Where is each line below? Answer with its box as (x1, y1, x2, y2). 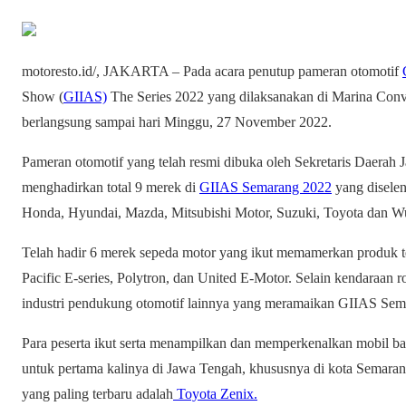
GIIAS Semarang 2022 (199, 179, 332, 195)
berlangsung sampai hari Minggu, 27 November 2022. (22, 113, 332, 130)
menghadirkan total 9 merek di (22, 179, 199, 195)
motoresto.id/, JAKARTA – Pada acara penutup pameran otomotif (22, 63, 402, 79)
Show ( (22, 88, 63, 104)
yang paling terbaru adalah (22, 385, 173, 401)
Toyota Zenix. (173, 385, 257, 401)
